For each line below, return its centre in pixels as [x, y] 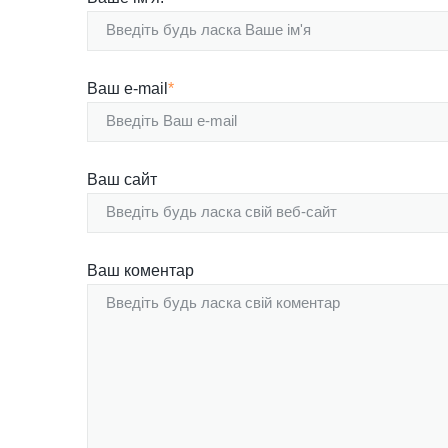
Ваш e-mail [127, 88]
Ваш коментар [140, 270]
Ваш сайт [122, 179]
